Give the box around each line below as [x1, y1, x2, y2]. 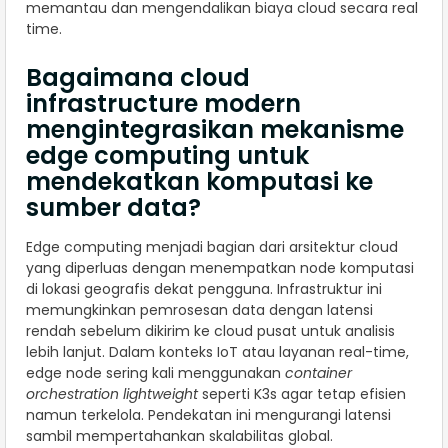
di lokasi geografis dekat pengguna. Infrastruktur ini [26, 279, 382, 300]
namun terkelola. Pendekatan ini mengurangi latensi [26, 405, 391, 426]
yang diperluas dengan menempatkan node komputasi [26, 258, 414, 279]
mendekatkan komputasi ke [26, 165, 373, 199]
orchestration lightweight [26, 384, 198, 405]
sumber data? [26, 191, 201, 225]
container [285, 363, 352, 384]
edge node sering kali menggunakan [26, 363, 285, 384]
